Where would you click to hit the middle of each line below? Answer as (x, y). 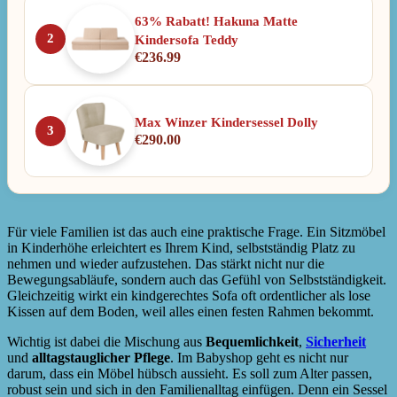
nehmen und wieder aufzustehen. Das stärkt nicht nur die (166, 263)
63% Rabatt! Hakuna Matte (216, 21)
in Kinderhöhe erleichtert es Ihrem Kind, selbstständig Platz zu (181, 247)
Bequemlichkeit (252, 341)
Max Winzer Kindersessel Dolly (226, 123)
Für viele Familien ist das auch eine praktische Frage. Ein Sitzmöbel (196, 231)
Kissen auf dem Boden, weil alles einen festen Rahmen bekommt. (191, 311)
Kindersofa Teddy (187, 39)
